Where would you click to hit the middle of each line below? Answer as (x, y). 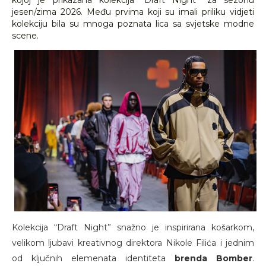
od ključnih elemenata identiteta (93, 259)
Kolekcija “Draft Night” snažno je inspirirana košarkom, (133, 228)
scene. (25, 36)
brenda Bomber (213, 259)
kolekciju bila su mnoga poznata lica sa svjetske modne (133, 24)
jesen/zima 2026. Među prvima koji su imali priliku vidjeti (133, 12)
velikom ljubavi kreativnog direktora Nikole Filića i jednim (133, 243)
